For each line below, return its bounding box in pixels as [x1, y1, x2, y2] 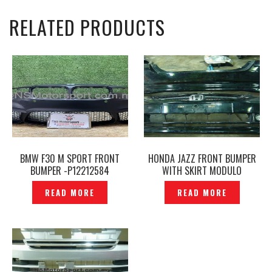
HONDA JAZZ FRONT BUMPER [148, 151, 256, 166]
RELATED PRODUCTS [9, 13, 165, 41]
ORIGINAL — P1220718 [158, 175, 246, 190]
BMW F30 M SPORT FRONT [20, 151, 120, 166]
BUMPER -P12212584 [30, 163, 110, 178]
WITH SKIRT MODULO [162, 163, 242, 178]
